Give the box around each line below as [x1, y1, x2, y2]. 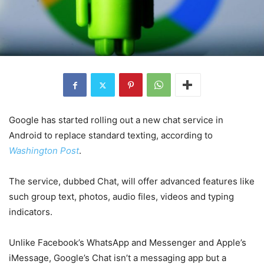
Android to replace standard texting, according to [9, 130, 213, 141]
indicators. [9, 206, 52, 218]
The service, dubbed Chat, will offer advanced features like [9, 176, 255, 187]
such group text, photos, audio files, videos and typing [9, 191, 234, 203]
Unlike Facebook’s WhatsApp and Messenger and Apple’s [9, 237, 246, 249]
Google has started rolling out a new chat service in [9, 114, 223, 126]
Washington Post [9, 145, 79, 157]
